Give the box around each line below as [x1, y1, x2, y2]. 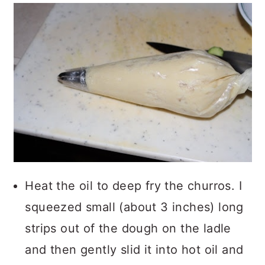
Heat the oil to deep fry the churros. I [25, 179, 242, 193]
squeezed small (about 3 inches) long [25, 200, 244, 215]
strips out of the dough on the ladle [25, 221, 231, 236]
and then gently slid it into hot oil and [25, 243, 244, 257]
